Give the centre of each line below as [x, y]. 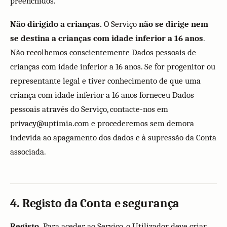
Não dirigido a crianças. [56, 24]
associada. [28, 152]
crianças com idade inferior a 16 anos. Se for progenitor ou [113, 67]
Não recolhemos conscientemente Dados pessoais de [103, 52]
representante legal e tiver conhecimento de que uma [105, 81]
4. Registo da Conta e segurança [95, 203]
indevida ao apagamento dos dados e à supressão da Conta [113, 138]
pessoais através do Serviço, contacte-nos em [89, 109]
